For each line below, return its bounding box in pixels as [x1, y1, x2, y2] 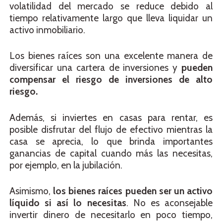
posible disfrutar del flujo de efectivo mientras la [9, 123, 213, 135]
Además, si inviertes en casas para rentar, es [9, 111, 213, 123]
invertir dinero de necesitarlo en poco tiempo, [9, 209, 213, 221]
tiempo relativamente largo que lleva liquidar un [9, 12, 213, 24]
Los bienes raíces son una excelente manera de [9, 50, 213, 62]
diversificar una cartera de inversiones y [9, 62, 181, 74]
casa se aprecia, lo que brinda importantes [9, 135, 213, 147]
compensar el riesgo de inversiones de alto [9, 74, 213, 86]
